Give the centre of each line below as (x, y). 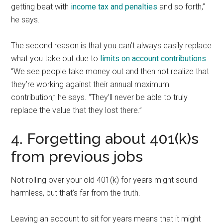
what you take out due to (56, 58)
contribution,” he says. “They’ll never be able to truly (100, 97)
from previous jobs (77, 156)
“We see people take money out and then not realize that (110, 71)
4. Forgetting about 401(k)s (105, 138)
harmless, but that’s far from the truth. (76, 193)
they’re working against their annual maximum (90, 84)
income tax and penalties (114, 6)
